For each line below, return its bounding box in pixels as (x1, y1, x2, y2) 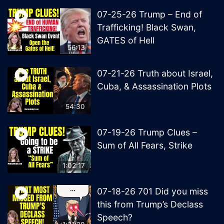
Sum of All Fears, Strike (97, 140, 193, 151)
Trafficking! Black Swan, (97, 22, 196, 33)
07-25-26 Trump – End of (97, 9, 202, 20)
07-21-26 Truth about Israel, (97, 68, 213, 79)
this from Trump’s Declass (97, 199, 203, 210)
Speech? (97, 212, 133, 223)
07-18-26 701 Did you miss (97, 186, 208, 197)
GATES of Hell (97, 35, 155, 46)
